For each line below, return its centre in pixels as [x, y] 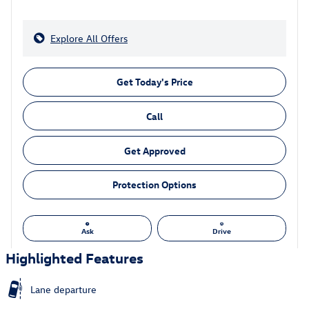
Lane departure [63, 290]
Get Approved [154, 150]
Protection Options [154, 184]
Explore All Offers [89, 38]
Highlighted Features [74, 258]
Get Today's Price [154, 82]
